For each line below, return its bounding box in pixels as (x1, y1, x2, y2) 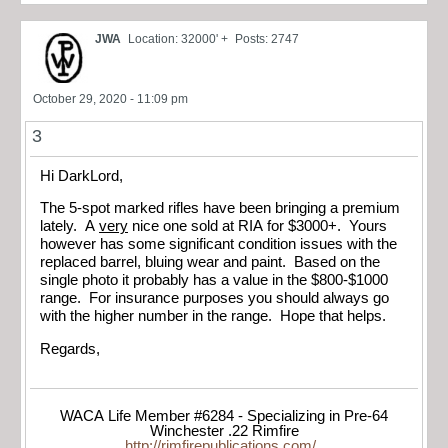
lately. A (40, 218, 99, 235)
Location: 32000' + (128, 31, 228, 46)
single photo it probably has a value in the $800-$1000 (40, 272, 388, 289)
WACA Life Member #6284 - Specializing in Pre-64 (60, 408, 388, 425)
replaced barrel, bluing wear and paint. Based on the (40, 254, 380, 271)
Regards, (40, 340, 100, 357)
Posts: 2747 (235, 31, 299, 46)
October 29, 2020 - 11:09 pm (33, 91, 188, 106)
